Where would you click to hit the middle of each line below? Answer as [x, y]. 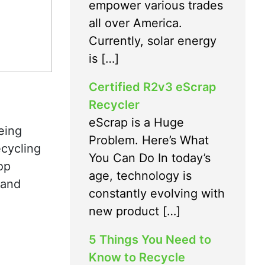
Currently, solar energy [153, 41]
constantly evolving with [157, 193]
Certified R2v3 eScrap [153, 87]
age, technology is [140, 175]
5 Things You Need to [150, 239]
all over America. [135, 23]
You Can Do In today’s [150, 158]
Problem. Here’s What [149, 140]
